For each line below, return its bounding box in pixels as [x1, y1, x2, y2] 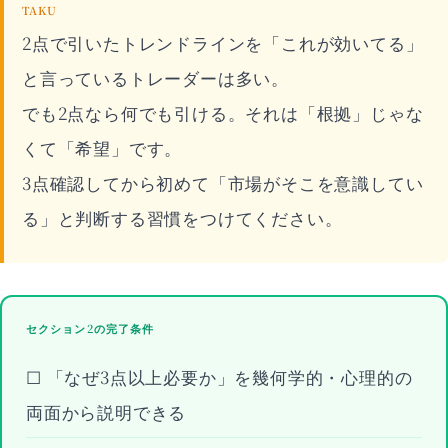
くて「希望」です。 [22, 135, 183, 160]
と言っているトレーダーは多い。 [22, 65, 289, 90]
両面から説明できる [26, 399, 187, 424]
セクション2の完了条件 [26, 320, 155, 336]
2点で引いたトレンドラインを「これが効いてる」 [22, 30, 424, 55]
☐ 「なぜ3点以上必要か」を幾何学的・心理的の [26, 364, 413, 389]
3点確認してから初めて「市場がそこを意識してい [22, 170, 424, 195]
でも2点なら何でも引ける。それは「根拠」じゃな [22, 100, 424, 125]
